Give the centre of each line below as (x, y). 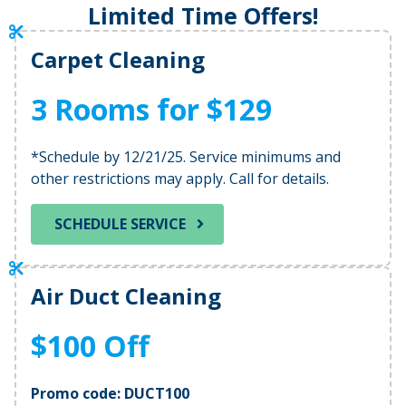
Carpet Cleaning (118, 59)
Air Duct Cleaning (126, 296)
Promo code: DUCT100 (110, 394)
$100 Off (90, 346)
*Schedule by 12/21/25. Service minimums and (186, 156)
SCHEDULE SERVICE (120, 224)
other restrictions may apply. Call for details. (180, 178)
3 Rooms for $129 (151, 109)
